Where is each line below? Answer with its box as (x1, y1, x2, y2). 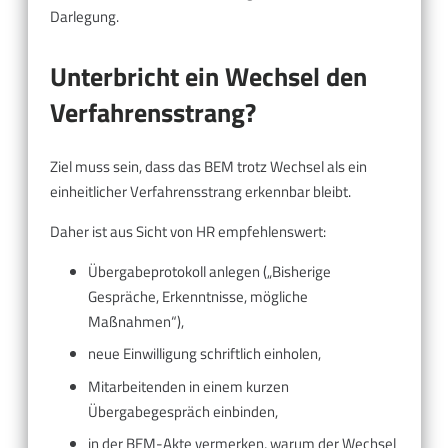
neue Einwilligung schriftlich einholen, (87, 342, 321, 366)
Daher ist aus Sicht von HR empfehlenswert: (50, 219, 326, 243)
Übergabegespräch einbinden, (87, 399, 278, 423)
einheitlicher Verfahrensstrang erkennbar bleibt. (50, 179, 351, 203)
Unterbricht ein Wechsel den (50, 57, 367, 97)
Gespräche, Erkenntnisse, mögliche (87, 284, 308, 308)
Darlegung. (50, 5, 119, 29)
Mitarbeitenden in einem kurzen (87, 374, 289, 398)
